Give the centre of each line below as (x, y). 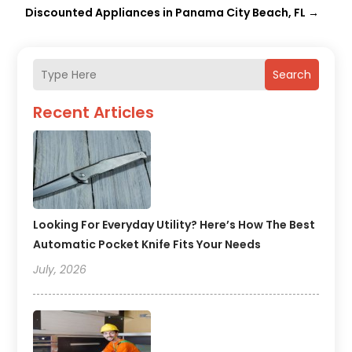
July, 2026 (60, 270)
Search (291, 75)
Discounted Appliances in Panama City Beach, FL (166, 13)
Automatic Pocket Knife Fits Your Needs (147, 245)
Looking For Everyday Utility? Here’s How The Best (174, 225)
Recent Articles (94, 113)
